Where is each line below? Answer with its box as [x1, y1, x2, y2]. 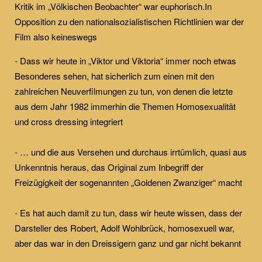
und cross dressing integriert [15, 115, 123, 127]
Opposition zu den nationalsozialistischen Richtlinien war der [15, 15, 244, 27]
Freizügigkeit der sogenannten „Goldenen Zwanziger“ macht [15, 175, 242, 188]
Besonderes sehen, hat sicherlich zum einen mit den [15, 69, 214, 82]
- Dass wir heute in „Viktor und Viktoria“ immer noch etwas [15, 54, 236, 67]
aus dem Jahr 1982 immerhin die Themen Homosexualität [15, 99, 236, 112]
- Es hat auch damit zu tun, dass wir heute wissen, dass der [15, 206, 242, 219]
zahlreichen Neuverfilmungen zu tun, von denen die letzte [15, 84, 233, 97]
